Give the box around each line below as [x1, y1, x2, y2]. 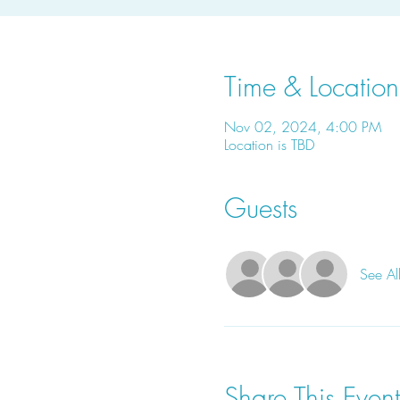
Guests [223, 190, 297, 226]
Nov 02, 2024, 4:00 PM [223, 117, 381, 137]
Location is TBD [223, 135, 314, 154]
